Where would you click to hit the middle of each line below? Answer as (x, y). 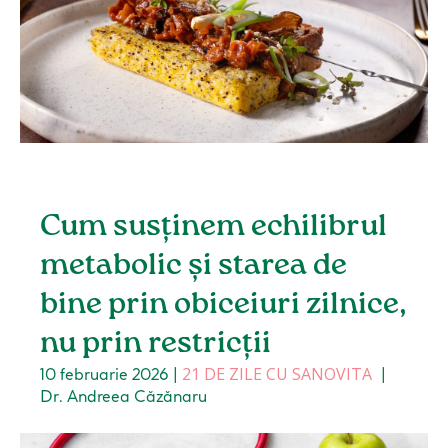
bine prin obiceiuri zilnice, (224, 305)
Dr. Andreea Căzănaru (124, 396)
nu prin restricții (156, 344)
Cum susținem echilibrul (214, 227)
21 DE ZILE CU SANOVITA (277, 374)
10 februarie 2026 (105, 374)
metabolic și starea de (194, 266)
